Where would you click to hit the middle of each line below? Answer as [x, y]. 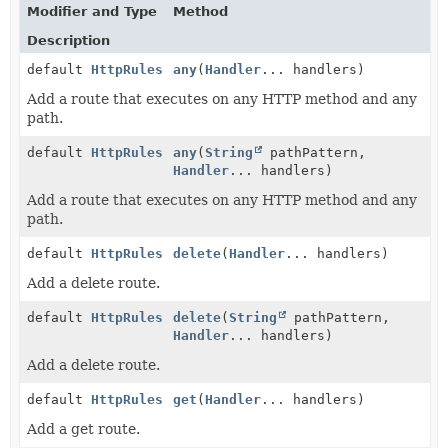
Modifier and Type [92, 11]
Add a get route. [83, 428]
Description [68, 40]
